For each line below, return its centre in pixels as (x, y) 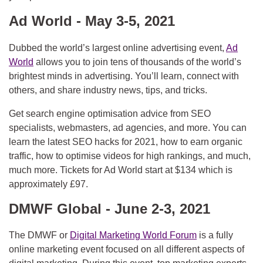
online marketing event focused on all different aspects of (127, 249)
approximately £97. (48, 184)
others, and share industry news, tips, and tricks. (108, 90)
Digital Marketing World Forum (133, 235)
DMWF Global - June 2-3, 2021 (109, 208)
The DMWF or (39, 235)
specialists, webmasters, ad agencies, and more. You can (128, 127)
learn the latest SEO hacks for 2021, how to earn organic (126, 141)
